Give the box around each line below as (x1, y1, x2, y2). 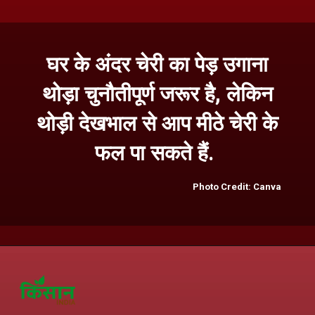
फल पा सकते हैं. (95, 141, 220, 166)
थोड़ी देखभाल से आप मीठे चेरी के (37, 111, 278, 136)
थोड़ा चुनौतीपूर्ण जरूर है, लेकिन (41, 82, 273, 107)
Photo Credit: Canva (193, 181, 282, 193)
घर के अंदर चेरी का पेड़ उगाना (46, 52, 269, 77)
